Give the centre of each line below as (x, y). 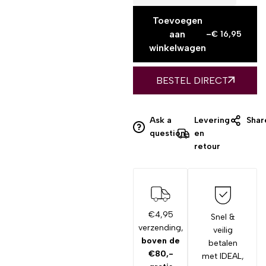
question (167, 133)
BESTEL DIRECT (192, 80)
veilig (223, 230)
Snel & (223, 217)
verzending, (161, 228)
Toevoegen (177, 20)
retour (208, 146)
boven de (161, 241)
